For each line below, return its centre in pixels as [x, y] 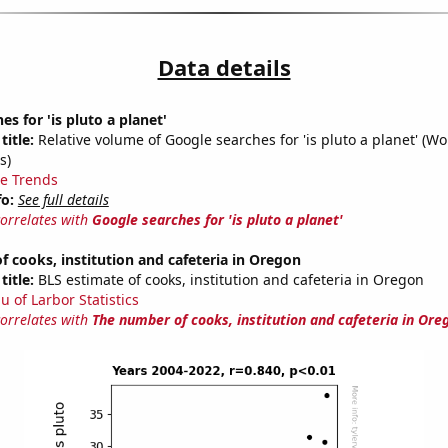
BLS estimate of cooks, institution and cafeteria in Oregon [228, 280]
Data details [224, 67]
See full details [63, 200]
